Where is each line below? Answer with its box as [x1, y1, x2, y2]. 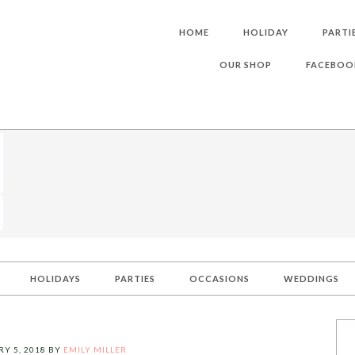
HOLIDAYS [30, 273, 81, 284]
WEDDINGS [284, 273, 339, 284]
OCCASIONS [189, 273, 250, 284]
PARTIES [115, 273, 155, 284]
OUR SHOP [219, 59, 272, 70]
